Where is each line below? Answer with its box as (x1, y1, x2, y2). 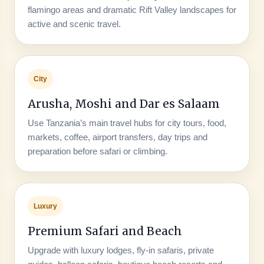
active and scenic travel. (27, 18, 121, 29)
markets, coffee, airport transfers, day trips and (27, 131, 207, 142)
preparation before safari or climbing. (27, 146, 167, 156)
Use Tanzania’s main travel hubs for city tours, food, (27, 117, 226, 128)
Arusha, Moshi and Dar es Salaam (27, 96, 220, 111)
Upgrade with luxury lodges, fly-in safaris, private (27, 245, 214, 255)
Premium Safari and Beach (27, 223, 182, 238)
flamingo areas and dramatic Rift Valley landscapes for (27, 4, 236, 15)
